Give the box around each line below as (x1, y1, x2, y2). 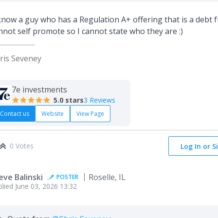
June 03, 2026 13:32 (15, 181, 77, 191)
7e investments (12, 84, 67, 95)
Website (41, 109, 64, 118)
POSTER (56, 172, 78, 181)
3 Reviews (84, 95, 115, 105)
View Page (76, 109, 104, 118)
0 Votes (10, 141, 34, 150)
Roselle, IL (89, 171, 126, 182)
